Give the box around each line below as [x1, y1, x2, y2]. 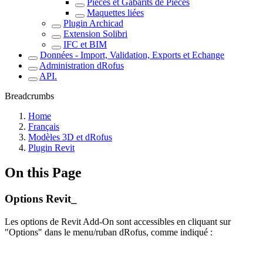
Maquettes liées [87, 8, 144, 18]
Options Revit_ [5, 192, 77, 205]
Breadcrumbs [5, 91, 54, 101]
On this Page [5, 164, 82, 180]
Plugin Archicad [63, 18, 123, 28]
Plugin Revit [28, 143, 75, 153]
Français [28, 122, 59, 131]
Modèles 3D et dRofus [28, 132, 112, 142]
